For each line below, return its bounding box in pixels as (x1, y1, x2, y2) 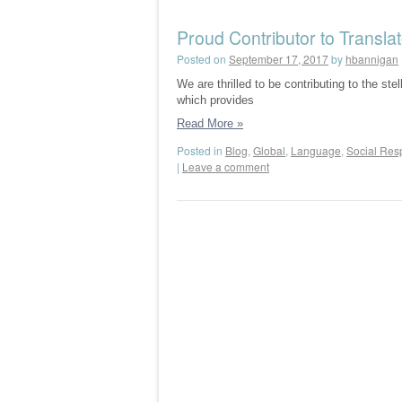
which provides (177, 93, 254, 107)
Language (291, 143, 341, 158)
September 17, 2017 (229, 51, 328, 66)
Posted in (177, 143, 223, 158)
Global (253, 143, 285, 158)
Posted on (177, 51, 226, 66)
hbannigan (345, 51, 398, 66)
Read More (177, 117, 237, 130)
